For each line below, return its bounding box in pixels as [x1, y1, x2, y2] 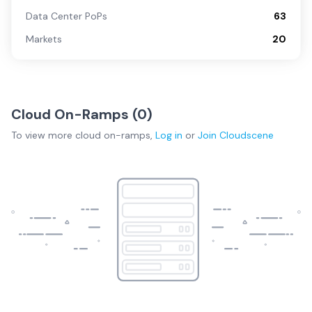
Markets [26, 33, 62, 45]
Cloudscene [219, 129, 274, 141]
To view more [11, 129, 75, 141]
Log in [155, 129, 182, 141]
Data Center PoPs [26, 10, 107, 22]
